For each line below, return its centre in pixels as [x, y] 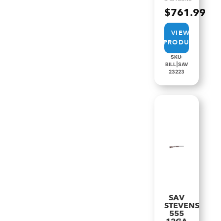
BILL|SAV [177, 64]
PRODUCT [181, 42]
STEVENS [182, 206]
